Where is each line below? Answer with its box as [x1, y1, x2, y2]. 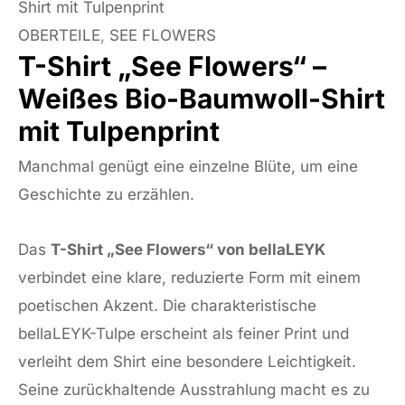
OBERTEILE [18, 26, 100, 45]
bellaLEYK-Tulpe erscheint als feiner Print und [18, 325, 349, 344]
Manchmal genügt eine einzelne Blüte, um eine [18, 157, 358, 176]
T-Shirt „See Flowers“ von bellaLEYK [51, 240, 325, 259]
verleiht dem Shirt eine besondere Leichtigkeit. [18, 353, 356, 372]
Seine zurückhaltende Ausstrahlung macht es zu [18, 381, 370, 400]
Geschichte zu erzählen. [18, 185, 194, 204]
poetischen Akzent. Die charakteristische [18, 297, 316, 316]
